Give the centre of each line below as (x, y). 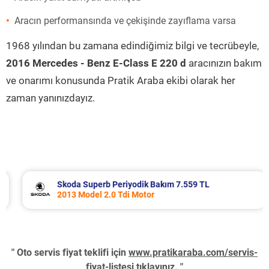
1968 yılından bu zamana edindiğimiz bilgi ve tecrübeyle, (132, 46)
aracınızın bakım (224, 63)
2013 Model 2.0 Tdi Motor (96, 195)
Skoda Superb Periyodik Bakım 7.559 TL (124, 184)
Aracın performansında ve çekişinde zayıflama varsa (125, 21)
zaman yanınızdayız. (50, 98)
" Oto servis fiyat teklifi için (70, 252)
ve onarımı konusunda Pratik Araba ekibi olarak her (121, 80)
